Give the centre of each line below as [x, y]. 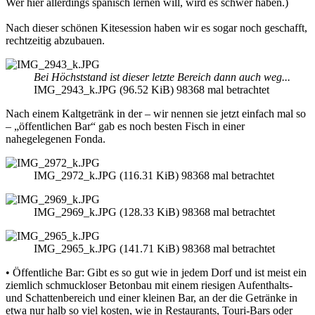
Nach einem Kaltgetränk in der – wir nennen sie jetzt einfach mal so [156, 114]
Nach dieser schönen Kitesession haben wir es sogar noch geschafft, [156, 28]
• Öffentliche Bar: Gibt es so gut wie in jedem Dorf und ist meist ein [156, 273]
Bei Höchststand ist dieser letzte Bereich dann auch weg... [162, 77]
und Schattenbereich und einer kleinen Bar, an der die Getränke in [152, 298]
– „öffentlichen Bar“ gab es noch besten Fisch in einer [125, 127]
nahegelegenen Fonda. [56, 139]
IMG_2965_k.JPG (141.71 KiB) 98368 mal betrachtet [154, 249]
